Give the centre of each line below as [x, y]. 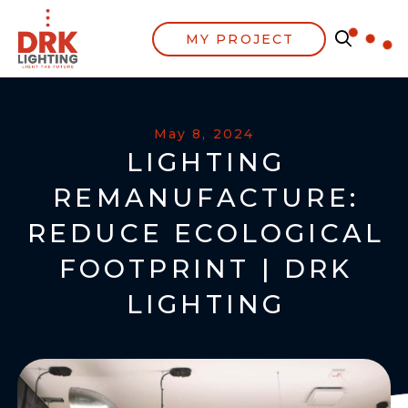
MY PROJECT [240, 39]
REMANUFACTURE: [206, 198]
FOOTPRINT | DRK [206, 269]
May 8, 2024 [204, 134]
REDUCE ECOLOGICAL [206, 233]
